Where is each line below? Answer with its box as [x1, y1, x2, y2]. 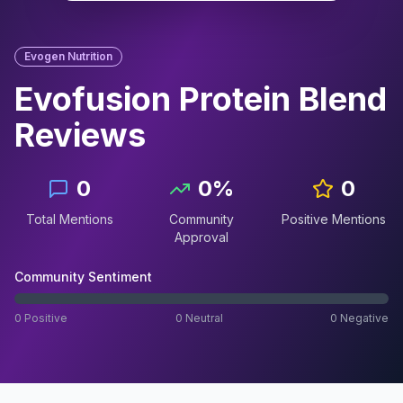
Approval [174, 229, 228, 245]
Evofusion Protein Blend [14, 79, 387, 119]
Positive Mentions [281, 211, 386, 227]
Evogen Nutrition [24, 49, 112, 63]
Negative [337, 311, 389, 325]
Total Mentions [25, 211, 113, 227]
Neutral [182, 311, 223, 325]
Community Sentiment [14, 269, 152, 284]
